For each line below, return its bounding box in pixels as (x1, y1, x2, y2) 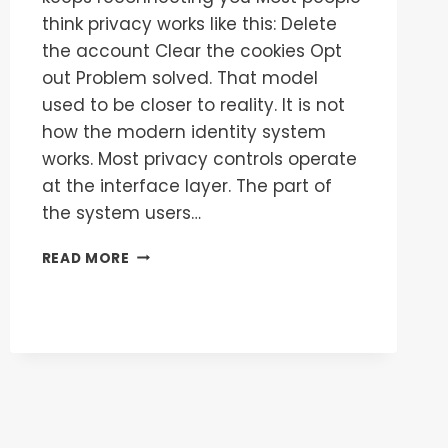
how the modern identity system (41, 119, 326, 144)
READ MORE (41, 248, 130, 268)
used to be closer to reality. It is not (41, 92, 345, 117)
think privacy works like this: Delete (41, 11, 337, 36)
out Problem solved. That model (41, 65, 318, 90)
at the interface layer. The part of (41, 173, 332, 198)
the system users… (41, 200, 201, 225)
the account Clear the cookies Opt (41, 38, 342, 63)
